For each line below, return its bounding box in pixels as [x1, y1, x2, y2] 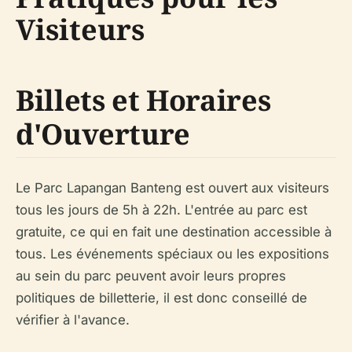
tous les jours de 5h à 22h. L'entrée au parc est [16, 201, 307, 218]
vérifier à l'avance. [16, 311, 130, 328]
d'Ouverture [16, 114, 191, 153]
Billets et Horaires [16, 80, 271, 119]
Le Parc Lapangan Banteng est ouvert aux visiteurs [16, 179, 329, 196]
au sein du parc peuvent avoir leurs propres [16, 267, 286, 284]
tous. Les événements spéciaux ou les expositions [16, 245, 329, 262]
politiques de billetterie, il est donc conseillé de [16, 289, 307, 306]
